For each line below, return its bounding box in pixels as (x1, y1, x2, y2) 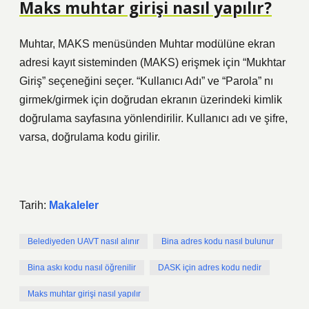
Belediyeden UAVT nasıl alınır (28, 237, 139, 246)
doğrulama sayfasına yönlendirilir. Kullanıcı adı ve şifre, (19, 112, 288, 124)
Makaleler (49, 199, 99, 211)
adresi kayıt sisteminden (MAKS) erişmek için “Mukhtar (19, 57, 286, 68)
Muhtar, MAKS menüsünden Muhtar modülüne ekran (19, 38, 275, 50)
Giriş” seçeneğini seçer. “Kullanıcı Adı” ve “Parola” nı (19, 75, 273, 87)
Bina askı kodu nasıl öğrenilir (28, 263, 136, 272)
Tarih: (19, 199, 49, 211)
